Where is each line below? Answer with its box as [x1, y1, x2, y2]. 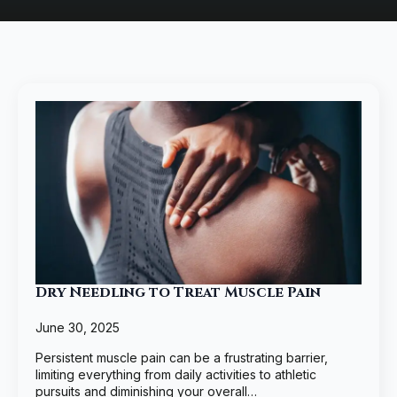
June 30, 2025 [35, 320, 120, 336]
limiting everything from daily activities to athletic [35, 367, 316, 383]
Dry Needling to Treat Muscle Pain [35, 283, 321, 303]
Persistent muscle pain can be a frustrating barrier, [35, 350, 328, 366]
